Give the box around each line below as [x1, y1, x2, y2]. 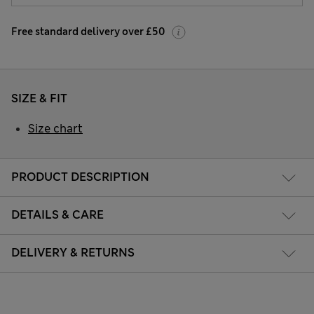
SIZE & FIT [11, 90, 67, 106]
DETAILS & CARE [11, 207, 104, 223]
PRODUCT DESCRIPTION [11, 170, 149, 185]
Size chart [28, 121, 83, 136]
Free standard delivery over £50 [11, 25, 165, 38]
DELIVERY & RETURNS [11, 245, 135, 261]
